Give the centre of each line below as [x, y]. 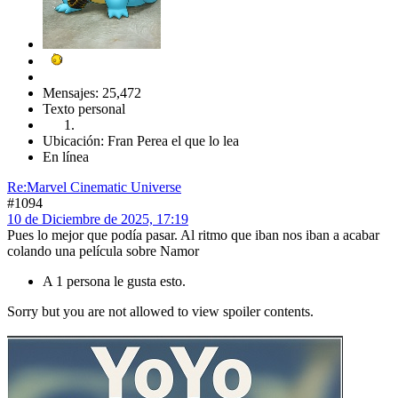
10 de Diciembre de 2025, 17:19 [98, 219]
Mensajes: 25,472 [92, 92]
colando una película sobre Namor [103, 251]
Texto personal [84, 108]
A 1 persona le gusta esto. [114, 281]
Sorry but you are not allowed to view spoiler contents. [160, 311]
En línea [66, 156]
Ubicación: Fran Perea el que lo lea [141, 140]
